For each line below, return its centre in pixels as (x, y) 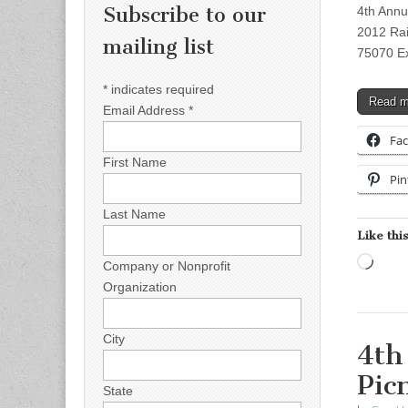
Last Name (134, 214)
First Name (135, 162)
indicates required (161, 89)
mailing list (158, 47)
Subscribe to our (184, 15)
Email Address (146, 110)
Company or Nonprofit (167, 265)
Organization (140, 286)
